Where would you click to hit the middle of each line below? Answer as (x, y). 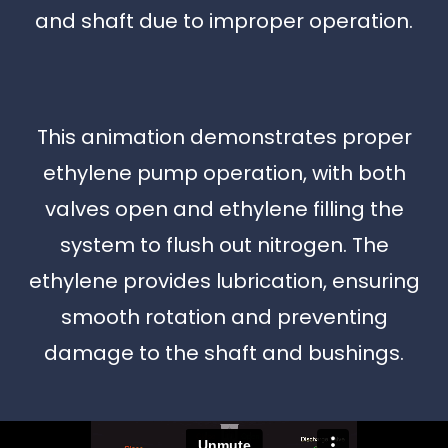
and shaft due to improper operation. (224, 20)
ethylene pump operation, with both (224, 172)
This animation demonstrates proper (224, 136)
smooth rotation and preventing (224, 316)
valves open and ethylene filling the (224, 208)
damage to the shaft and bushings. (224, 352)
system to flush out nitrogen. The (224, 244)
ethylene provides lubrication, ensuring (224, 280)
